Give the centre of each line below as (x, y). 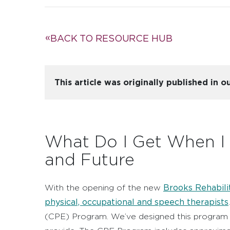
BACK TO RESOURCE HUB (111, 39)
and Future (90, 159)
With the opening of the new (104, 188)
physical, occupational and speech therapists (137, 202)
